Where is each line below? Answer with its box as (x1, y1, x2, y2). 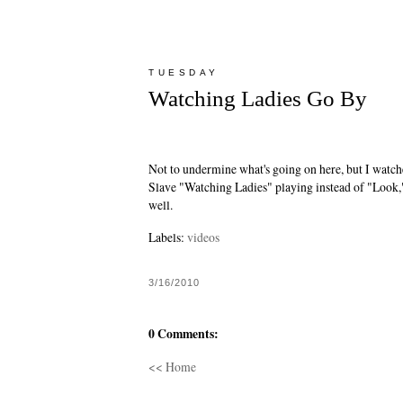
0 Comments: (148, 324, 219, 343)
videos (187, 228, 219, 246)
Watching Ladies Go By (148, 86, 367, 112)
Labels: (148, 228, 187, 246)
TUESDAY (148, 67, 219, 77)
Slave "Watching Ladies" (148, 177, 273, 195)
